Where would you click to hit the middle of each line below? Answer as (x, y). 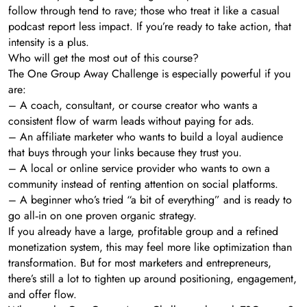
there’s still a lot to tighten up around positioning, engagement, (152, 278)
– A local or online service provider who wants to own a (139, 168)
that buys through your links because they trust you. (125, 152)
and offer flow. (42, 294)
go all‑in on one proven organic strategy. (102, 215)
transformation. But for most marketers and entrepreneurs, (140, 262)
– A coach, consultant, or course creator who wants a (133, 105)
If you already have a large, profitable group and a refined (143, 231)
